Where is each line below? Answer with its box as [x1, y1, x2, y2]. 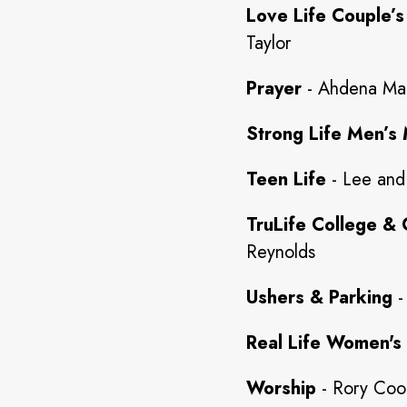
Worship [246, 375, 316, 402]
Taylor [246, 30, 291, 56]
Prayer [246, 75, 307, 102]
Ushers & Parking [246, 284, 392, 311]
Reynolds [246, 239, 315, 265]
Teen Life [246, 166, 326, 193]
